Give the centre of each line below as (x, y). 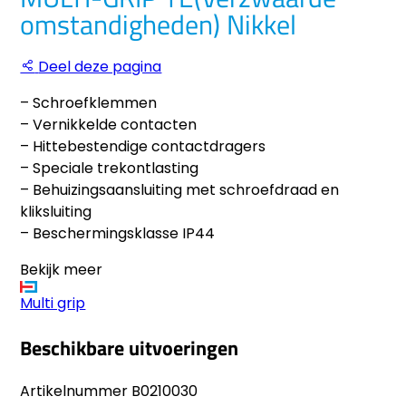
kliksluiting (56, 212)
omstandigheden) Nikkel (159, 25)
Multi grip (53, 304)
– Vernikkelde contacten (109, 125)
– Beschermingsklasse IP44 (118, 234)
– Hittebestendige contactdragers (143, 147)
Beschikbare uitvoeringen (130, 348)
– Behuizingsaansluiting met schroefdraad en (180, 190)
